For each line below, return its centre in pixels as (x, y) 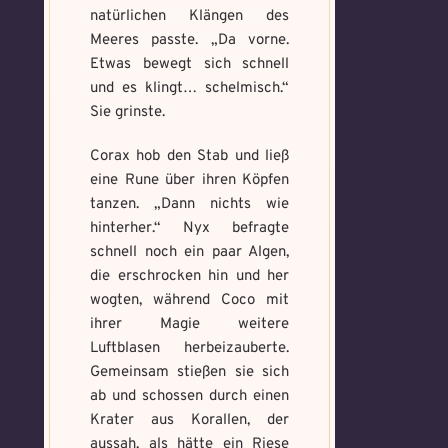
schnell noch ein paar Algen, (190, 252)
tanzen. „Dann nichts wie (190, 204)
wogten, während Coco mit (190, 300)
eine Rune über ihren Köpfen (190, 180)
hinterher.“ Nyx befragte (190, 228)
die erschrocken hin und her (190, 276)
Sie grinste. (127, 112)
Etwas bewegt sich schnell (190, 64)
